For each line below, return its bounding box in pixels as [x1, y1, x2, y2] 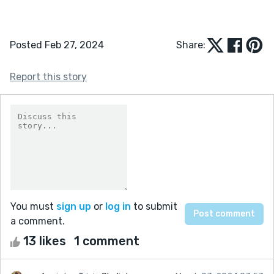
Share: [176, 39, 206, 51]
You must [10, 200, 56, 212]
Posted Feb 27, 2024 [10, 39, 104, 51]
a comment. [10, 215, 65, 227]
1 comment [74, 233, 139, 248]
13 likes [20, 233, 69, 248]
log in [105, 200, 131, 212]
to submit [131, 200, 177, 212]
